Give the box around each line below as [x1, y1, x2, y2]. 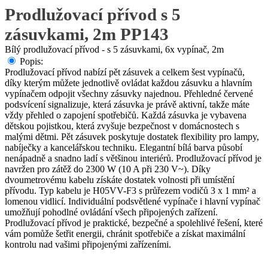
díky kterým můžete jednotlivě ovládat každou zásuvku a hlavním [5, 78, 252, 88]
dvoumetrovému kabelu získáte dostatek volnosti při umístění [5, 175, 234, 185]
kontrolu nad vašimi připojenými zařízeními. [5, 239, 171, 249]
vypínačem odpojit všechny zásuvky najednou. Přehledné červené [5, 89, 253, 99]
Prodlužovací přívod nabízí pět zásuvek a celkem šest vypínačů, [5, 67, 245, 77]
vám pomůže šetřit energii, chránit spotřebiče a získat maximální [5, 229, 245, 239]
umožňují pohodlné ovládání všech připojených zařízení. [5, 207, 218, 217]
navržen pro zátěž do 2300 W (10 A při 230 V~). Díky [5, 164, 211, 174]
